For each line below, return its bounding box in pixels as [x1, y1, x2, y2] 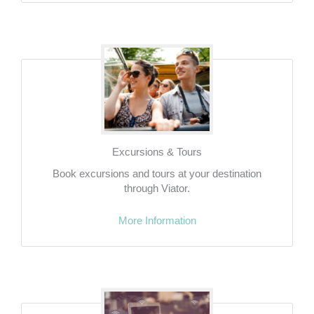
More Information [118, 215, 196, 227]
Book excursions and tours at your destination [53, 168, 261, 180]
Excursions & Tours [112, 146, 202, 158]
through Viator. [124, 183, 190, 195]
